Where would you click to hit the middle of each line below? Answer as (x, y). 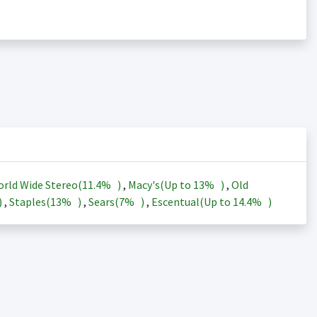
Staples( (29, 202)
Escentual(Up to (192, 202)
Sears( (103, 202)
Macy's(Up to (160, 185)
